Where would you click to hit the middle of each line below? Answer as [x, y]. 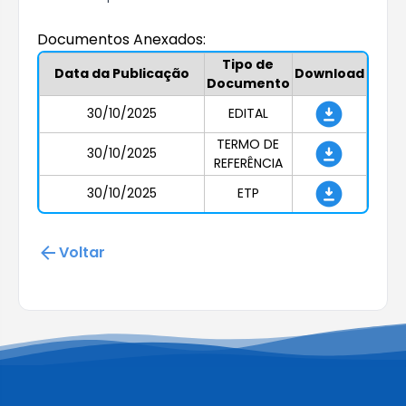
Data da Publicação [121, 73]
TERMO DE [248, 144]
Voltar [82, 253]
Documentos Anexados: [122, 40]
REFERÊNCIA [248, 163]
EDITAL [248, 113]
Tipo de [248, 64]
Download [329, 73]
